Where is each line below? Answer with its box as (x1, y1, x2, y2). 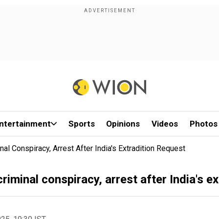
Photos (189, 119, 218, 129)
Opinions (106, 119, 140, 129)
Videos (152, 119, 178, 129)
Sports (68, 119, 95, 129)
